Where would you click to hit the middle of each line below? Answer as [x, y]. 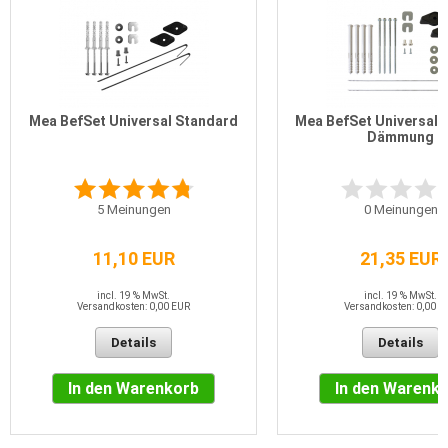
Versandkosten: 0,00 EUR [133, 307]
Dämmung [400, 137]
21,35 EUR [400, 259]
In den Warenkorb [133, 389]
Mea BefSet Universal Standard [133, 121]
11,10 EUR [133, 259]
